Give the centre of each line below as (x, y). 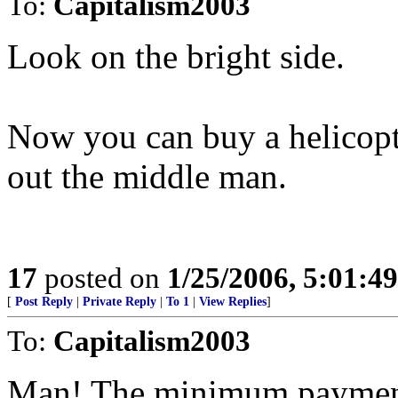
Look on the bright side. (176, 56)
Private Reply (119, 302)
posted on (102, 278)
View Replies (233, 302)
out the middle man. (147, 176)
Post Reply (44, 302)
